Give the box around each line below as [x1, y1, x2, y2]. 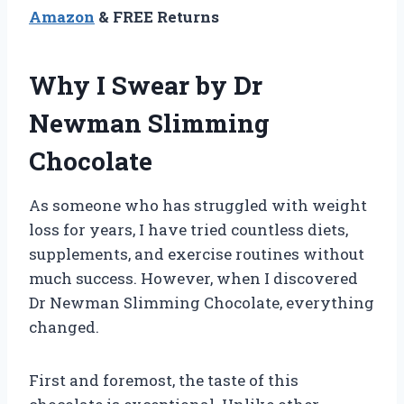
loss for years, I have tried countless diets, [29, 218, 348, 240]
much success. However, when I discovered [29, 267, 358, 289]
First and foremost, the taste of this [29, 369, 298, 390]
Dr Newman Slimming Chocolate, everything [29, 291, 374, 313]
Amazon [29, 5, 95, 27]
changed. [29, 316, 99, 337]
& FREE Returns [95, 5, 219, 27]
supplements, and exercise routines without [29, 243, 364, 264]
